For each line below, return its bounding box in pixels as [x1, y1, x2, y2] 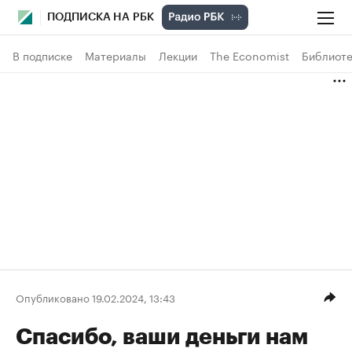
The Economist [210, 46, 289, 64]
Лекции [159, 46, 197, 64]
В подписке [13, 46, 72, 64]
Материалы [85, 46, 146, 64]
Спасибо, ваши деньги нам [16, 326, 308, 348]
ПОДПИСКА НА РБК [47, 12, 154, 23]
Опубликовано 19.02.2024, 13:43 [16, 288, 175, 305]
